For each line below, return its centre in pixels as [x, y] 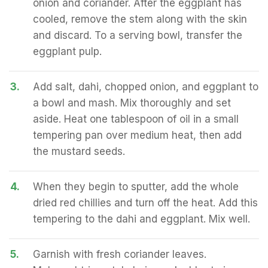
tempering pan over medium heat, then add [137, 135]
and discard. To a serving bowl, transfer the [138, 35]
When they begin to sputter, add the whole [136, 187]
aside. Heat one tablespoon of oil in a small [136, 119]
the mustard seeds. [79, 151]
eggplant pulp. [67, 51]
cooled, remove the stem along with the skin [140, 19]
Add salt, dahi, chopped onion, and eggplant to [146, 87]
